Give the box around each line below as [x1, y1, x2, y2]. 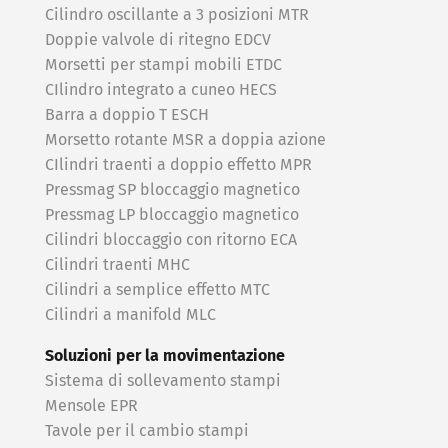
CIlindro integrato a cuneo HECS [45, 82, 277, 99]
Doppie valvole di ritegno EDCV [45, 32, 271, 49]
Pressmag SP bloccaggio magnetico [45, 182, 300, 199]
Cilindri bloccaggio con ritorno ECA [45, 232, 297, 249]
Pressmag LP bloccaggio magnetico [45, 207, 299, 224]
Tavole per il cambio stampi [45, 423, 249, 440]
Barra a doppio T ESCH [45, 107, 209, 124]
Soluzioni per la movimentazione [45, 348, 285, 365]
